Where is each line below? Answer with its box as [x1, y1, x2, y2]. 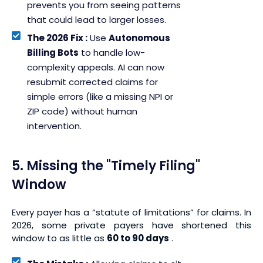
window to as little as [12, 232, 107, 245]
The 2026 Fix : [27, 32, 88, 45]
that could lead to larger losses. [27, 14, 167, 26]
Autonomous [109, 32, 171, 45]
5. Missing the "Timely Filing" [12, 157, 200, 176]
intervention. [27, 120, 82, 133]
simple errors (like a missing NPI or [27, 90, 174, 103]
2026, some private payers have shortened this [12, 219, 251, 232]
